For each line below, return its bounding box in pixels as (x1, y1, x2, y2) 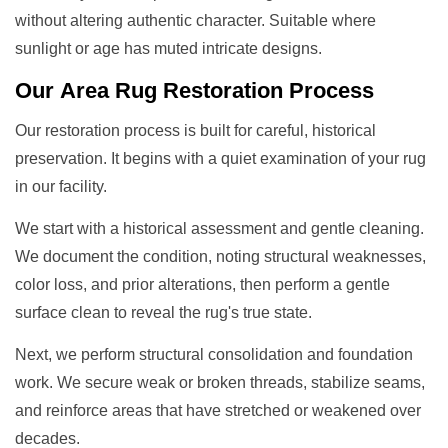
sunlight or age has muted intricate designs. (15, 39, 322, 57)
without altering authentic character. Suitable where (15, 11, 376, 29)
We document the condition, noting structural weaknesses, (15, 247, 426, 265)
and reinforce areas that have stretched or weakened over (15, 401, 421, 419)
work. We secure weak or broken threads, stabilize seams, (15, 373, 425, 391)
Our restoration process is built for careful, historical (15, 121, 376, 139)
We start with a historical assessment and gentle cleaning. (15, 219, 424, 237)
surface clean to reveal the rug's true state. (15, 303, 312, 321)
